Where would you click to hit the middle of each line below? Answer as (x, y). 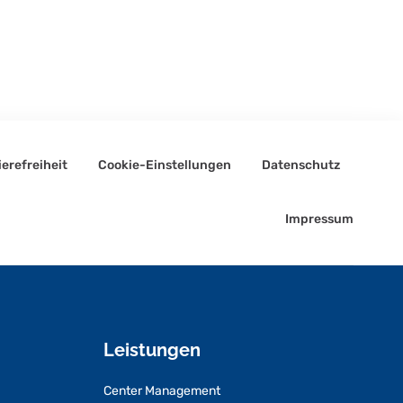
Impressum (319, 219)
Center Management (161, 390)
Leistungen (152, 349)
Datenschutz (300, 165)
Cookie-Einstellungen (164, 165)
